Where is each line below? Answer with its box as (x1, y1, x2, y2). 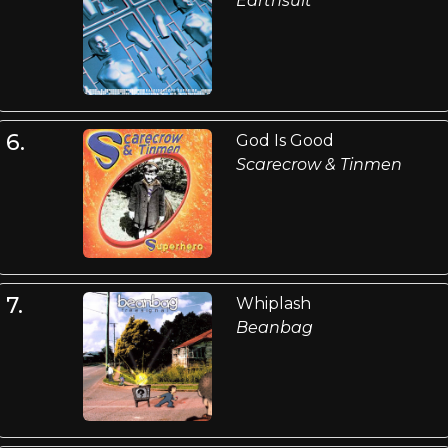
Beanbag (235, 318, 313, 338)
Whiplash (235, 294, 311, 314)
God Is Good (235, 130, 334, 150)
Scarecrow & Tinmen (235, 154, 402, 174)
